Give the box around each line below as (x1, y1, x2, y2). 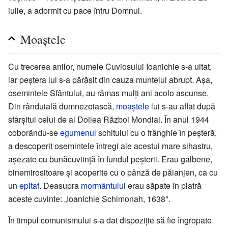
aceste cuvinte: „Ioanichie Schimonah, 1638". (8, 192, 170, 205)
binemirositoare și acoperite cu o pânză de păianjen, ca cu (8, 166, 218, 178)
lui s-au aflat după (149, 100, 215, 112)
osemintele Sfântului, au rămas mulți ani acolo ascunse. (8, 87, 209, 99)
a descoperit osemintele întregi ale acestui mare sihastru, (8, 139, 213, 152)
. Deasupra (39, 179, 81, 191)
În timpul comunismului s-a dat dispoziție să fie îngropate (8, 214, 212, 226)
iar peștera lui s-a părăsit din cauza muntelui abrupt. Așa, (8, 73, 212, 85)
